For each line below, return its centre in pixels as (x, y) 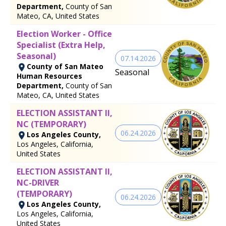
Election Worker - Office (64, 34)
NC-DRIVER (38, 182)
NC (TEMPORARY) (51, 124)
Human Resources (49, 76)
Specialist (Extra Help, (61, 45)
